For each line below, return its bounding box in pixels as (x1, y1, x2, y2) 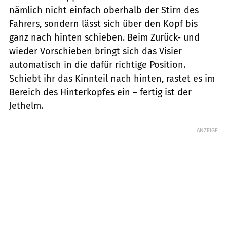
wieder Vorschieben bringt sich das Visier (9, 45, 182, 57)
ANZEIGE (197, 126, 218, 134)
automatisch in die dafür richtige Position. (9, 59, 185, 70)
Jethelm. (9, 100, 43, 111)
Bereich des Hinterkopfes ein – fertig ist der (9, 86, 192, 98)
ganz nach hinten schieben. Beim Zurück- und (9, 31, 200, 43)
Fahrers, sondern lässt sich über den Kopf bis (9, 18, 198, 29)
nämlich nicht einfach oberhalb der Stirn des (9, 4, 199, 16)
